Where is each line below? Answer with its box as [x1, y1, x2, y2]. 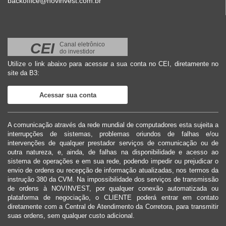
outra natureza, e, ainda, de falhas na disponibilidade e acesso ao [8, 148, 218, 156]
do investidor [60, 48, 95, 55]
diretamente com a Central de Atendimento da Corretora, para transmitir [8, 203, 218, 211]
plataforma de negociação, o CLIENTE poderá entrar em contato [8, 194, 218, 202]
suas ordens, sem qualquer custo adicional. [8, 212, 135, 220]
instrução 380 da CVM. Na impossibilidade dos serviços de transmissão [8, 176, 218, 184]
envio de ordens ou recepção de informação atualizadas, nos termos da [8, 166, 218, 175]
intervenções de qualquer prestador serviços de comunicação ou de [8, 139, 218, 147]
